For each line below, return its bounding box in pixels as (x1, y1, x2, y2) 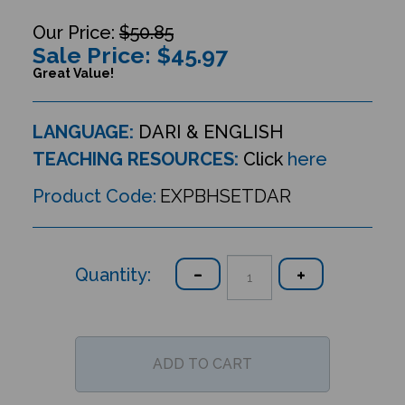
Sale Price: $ (32, 42, 171, 70)
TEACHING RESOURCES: (32, 148, 239, 171)
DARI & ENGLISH (133, 121, 283, 144)
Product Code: (32, 185, 156, 208)
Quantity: (68, 259, 145, 282)
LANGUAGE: (32, 121, 134, 144)
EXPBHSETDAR (159, 185, 291, 208)
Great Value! (32, 66, 114, 81)
